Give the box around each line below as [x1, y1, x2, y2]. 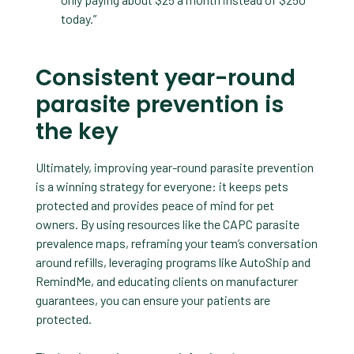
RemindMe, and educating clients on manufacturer [35, 273, 298, 288]
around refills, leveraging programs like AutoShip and [35, 254, 311, 269]
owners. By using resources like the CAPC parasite [35, 216, 299, 232]
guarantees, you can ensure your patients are [35, 292, 270, 307]
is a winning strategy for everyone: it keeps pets [35, 178, 288, 194]
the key [35, 115, 119, 147]
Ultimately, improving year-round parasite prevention [35, 159, 314, 175]
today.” [60, 10, 96, 26]
